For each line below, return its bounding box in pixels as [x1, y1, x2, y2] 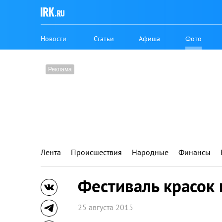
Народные [132, 147, 168, 157]
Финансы [178, 147, 211, 157]
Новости [41, 34, 66, 43]
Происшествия [71, 147, 122, 157]
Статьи [94, 34, 114, 43]
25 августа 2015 [78, 202, 133, 212]
